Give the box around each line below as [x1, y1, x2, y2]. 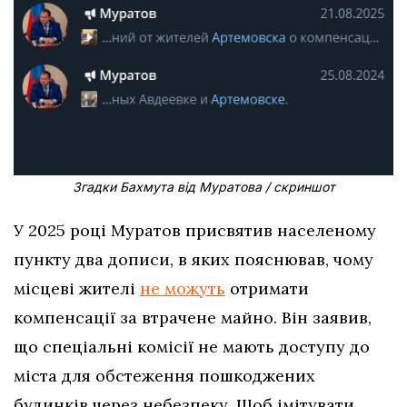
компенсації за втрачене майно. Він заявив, [14, 306, 372, 328]
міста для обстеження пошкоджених [14, 364, 315, 386]
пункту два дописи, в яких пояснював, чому [14, 248, 373, 270]
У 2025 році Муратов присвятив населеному [14, 219, 376, 241]
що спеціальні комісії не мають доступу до [14, 335, 370, 357]
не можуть [140, 277, 225, 299]
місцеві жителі [14, 277, 140, 299]
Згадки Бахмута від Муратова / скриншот [72, 178, 335, 194]
